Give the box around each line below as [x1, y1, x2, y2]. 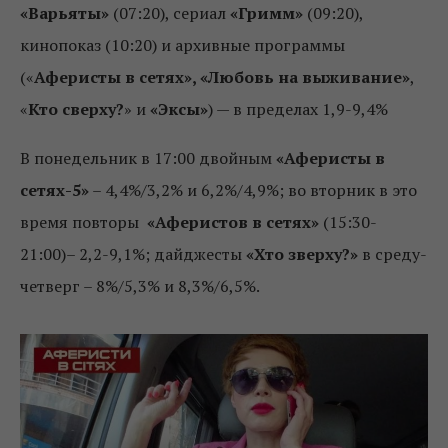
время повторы [20, 210, 147, 233]
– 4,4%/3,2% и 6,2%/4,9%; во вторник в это [89, 178, 417, 201]
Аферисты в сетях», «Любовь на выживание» [34, 65, 410, 88]
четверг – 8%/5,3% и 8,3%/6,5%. [20, 274, 260, 297]
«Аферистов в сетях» [147, 210, 319, 233]
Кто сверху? [28, 97, 124, 120]
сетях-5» [20, 178, 89, 201]
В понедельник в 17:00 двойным [20, 146, 276, 169]
